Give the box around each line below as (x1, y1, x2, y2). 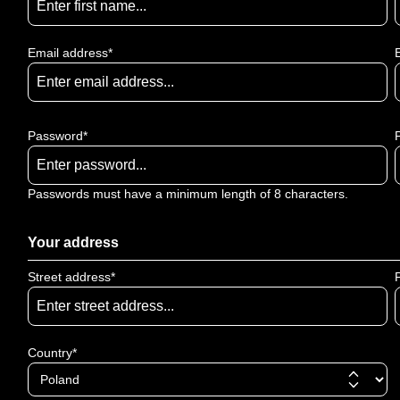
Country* (28, 346, 77, 360)
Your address (28, 235, 119, 250)
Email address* (28, 46, 112, 60)
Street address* (28, 270, 115, 284)
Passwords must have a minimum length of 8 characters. (28, 187, 348, 201)
